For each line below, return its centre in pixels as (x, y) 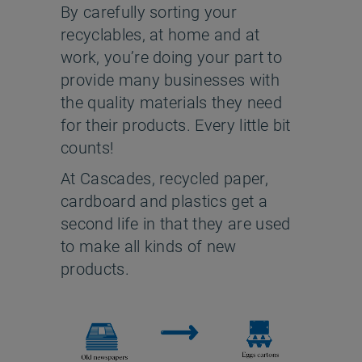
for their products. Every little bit (176, 125)
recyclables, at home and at (160, 35)
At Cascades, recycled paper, (164, 179)
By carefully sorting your (149, 12)
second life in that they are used (176, 224)
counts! (88, 148)
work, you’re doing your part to (171, 57)
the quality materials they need (171, 103)
